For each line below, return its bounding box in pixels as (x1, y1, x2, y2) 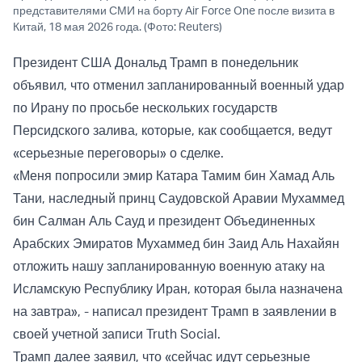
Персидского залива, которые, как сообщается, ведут (13, 122, 332, 139)
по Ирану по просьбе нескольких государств (13, 99, 278, 116)
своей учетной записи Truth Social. (13, 326, 221, 343)
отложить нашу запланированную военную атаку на (13, 258, 325, 275)
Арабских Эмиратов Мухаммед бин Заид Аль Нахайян (13, 235, 339, 252)
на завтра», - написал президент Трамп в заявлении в (13, 303, 337, 320)
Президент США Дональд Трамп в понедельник (13, 54, 298, 71)
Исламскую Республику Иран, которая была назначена (13, 280, 343, 297)
